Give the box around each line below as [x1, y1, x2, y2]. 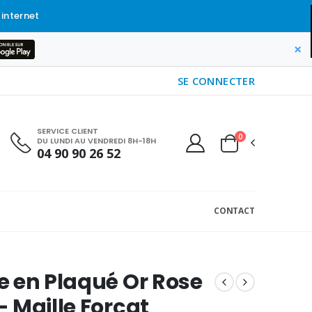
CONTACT [213, 205, 255, 217]
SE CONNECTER [177, 74, 255, 88]
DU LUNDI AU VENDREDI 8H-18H [37, 134, 156, 146]
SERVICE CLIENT [37, 125, 98, 136]
